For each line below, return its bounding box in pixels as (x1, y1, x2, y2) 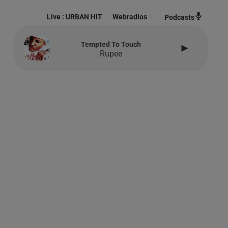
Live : (47, 13, 66, 21)
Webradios (112, 13, 148, 21)
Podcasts (164, 13, 194, 21)
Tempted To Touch (81, 40, 141, 48)
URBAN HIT (66, 13, 103, 21)
